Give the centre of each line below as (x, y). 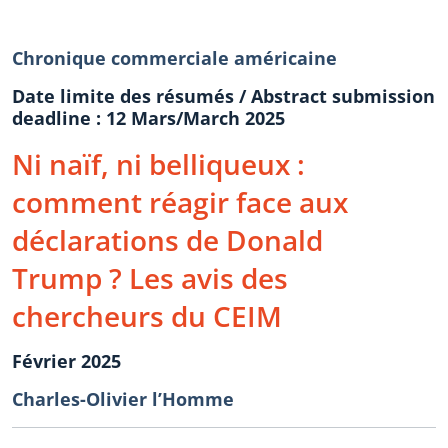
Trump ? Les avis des (150, 278)
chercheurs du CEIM (147, 316)
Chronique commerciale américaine (174, 58)
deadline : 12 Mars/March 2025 (148, 118)
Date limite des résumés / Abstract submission (223, 96)
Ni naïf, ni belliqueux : (158, 164)
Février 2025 (66, 361)
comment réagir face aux (180, 202)
